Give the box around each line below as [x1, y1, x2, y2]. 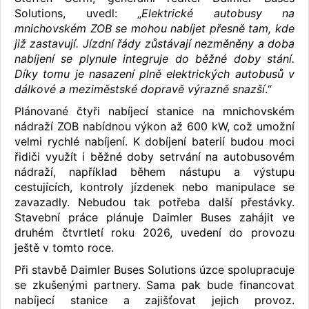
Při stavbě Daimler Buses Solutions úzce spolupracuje [14, 262, 295, 277]
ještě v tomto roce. [14, 240, 117, 255]
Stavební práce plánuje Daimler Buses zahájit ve [14, 210, 295, 224]
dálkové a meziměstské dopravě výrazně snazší [14, 81, 265, 96]
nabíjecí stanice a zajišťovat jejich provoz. [14, 292, 295, 307]
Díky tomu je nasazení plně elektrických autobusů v [14, 66, 295, 81]
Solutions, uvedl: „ [14, 6, 141, 20]
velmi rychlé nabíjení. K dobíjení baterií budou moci [14, 134, 295, 148]
